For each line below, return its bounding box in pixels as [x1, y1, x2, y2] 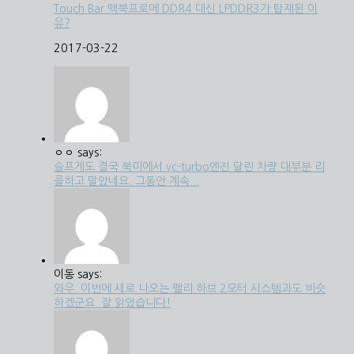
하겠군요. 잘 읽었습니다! [54, 296, 171, 308]
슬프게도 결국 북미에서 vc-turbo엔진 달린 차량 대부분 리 [54, 160, 325, 172]
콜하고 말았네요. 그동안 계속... [54, 175, 199, 186]
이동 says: [54, 268, 102, 280]
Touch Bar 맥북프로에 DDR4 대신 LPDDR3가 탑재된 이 [54, 2, 318, 14]
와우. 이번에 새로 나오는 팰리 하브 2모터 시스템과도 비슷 [54, 282, 326, 294]
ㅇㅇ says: [54, 146, 102, 158]
